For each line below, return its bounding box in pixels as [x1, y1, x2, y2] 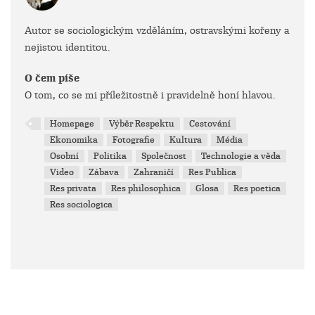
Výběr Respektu [109, 118, 175, 129]
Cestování [189, 118, 231, 129]
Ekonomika [50, 134, 98, 146]
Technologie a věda [201, 150, 281, 162]
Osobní [50, 150, 79, 162]
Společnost [141, 150, 187, 162]
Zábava [89, 167, 120, 178]
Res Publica [188, 167, 237, 178]
